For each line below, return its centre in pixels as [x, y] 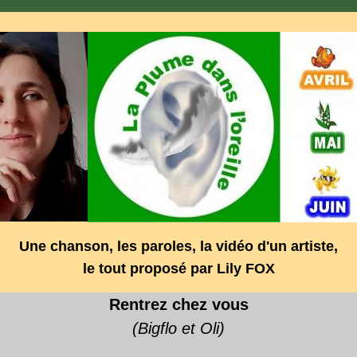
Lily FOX [245, 269]
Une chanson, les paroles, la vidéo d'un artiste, [178, 246]
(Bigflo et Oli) [178, 328]
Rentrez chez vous [178, 304]
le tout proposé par [149, 269]
